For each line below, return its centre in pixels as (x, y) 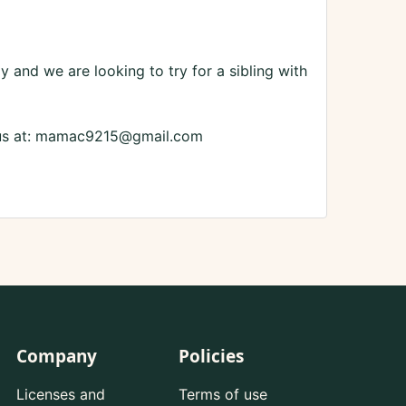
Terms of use (222, 395)
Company (56, 357)
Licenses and (60, 395)
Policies (211, 357)
